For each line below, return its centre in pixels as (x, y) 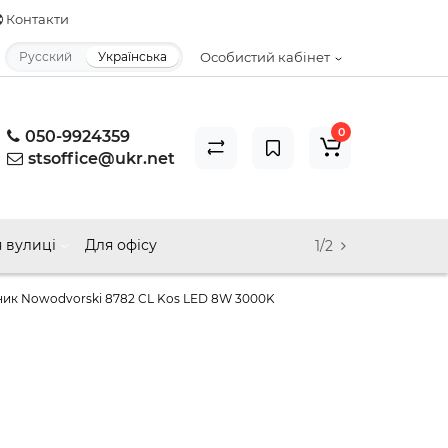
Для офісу (121, 245)
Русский (45, 56)
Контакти (36, 19)
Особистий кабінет (265, 57)
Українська (132, 56)
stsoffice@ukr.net (101, 158)
